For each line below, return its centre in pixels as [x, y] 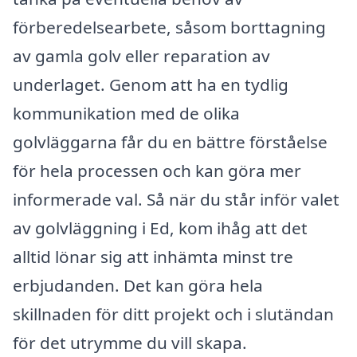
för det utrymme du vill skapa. [130, 343]
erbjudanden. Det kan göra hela [138, 286]
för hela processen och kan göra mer [157, 171]
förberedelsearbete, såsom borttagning [169, 27]
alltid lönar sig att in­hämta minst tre [153, 257]
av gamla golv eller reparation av [141, 56]
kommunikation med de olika [126, 114]
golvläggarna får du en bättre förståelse [170, 142]
